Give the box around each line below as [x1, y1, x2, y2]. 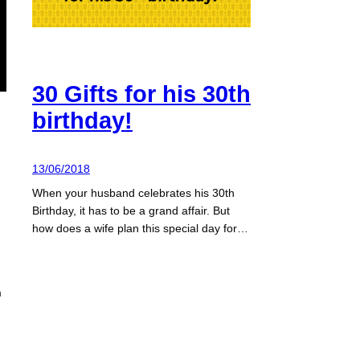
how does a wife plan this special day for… [32, 222, 248, 235]
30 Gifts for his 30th [32, 81, 251, 108]
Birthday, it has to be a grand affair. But [32, 204, 230, 218]
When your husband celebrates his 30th [32, 186, 235, 200]
